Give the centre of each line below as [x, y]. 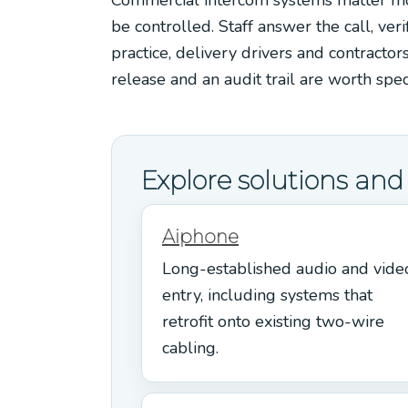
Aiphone [200, 236]
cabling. [190, 347]
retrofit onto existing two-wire [273, 321]
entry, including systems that [267, 295]
